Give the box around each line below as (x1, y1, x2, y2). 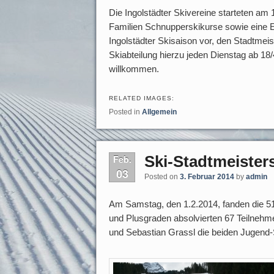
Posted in (109, 108, 140, 117)
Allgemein (142, 108, 177, 117)
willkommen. (109, 63, 159, 74)
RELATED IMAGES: (109, 95, 174, 102)
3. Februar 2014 (180, 172, 234, 182)
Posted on (144, 172, 180, 182)
